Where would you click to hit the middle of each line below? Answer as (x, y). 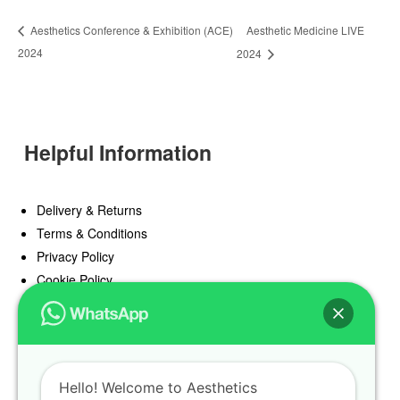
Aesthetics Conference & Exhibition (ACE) (130, 30)
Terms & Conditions (92, 233)
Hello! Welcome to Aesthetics (158, 387)
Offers (53, 350)
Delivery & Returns (89, 210)
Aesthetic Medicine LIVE (306, 30)
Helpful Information (117, 153)
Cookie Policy (74, 280)
